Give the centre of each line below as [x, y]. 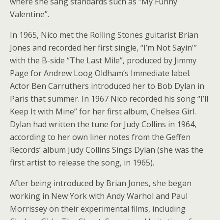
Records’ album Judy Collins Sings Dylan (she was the [107, 150]
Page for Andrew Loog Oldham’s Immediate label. [100, 73]
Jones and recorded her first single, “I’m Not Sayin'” [103, 48]
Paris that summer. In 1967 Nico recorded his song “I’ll [109, 99]
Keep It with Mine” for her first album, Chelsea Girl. [103, 111]
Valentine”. [29, 14]
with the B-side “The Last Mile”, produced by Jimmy [103, 60]
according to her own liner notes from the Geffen [100, 137]
